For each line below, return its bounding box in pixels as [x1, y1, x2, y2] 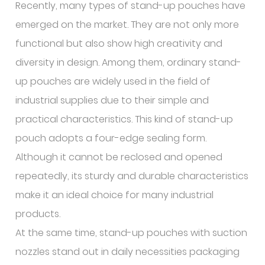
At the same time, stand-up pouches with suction [15, 226, 248, 240]
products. [15, 207, 61, 221]
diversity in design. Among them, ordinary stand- [15, 56, 242, 69]
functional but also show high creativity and [15, 37, 223, 50]
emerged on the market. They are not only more [15, 18, 240, 31]
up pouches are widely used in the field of [15, 75, 211, 88]
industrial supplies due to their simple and [15, 93, 209, 107]
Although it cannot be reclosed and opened [15, 150, 223, 164]
